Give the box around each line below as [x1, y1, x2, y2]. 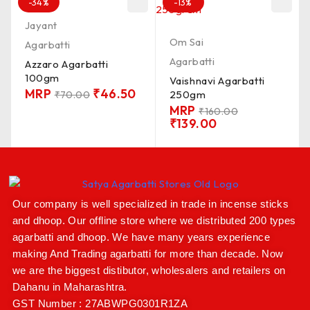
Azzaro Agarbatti [25, 57, 109, 71]
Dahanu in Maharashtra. [12, 281, 127, 293]
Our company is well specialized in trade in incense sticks [12, 198, 289, 210]
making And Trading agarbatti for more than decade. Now [12, 248, 284, 260]
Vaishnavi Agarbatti [169, 74, 265, 87]
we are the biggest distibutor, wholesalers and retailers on [12, 264, 286, 277]
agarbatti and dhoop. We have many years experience [12, 231, 270, 244]
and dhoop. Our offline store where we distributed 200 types [12, 215, 296, 227]
